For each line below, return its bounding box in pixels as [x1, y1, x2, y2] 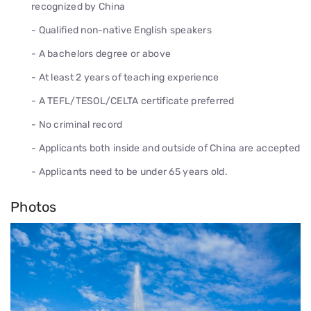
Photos [10, 198, 57, 215]
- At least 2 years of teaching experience [31, 72, 219, 83]
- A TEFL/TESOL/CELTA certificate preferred [31, 95, 235, 107]
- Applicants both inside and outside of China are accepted [31, 142, 301, 154]
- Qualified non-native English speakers [31, 24, 212, 36]
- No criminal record [31, 119, 123, 131]
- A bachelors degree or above [31, 48, 171, 60]
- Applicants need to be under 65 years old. [31, 166, 228, 178]
